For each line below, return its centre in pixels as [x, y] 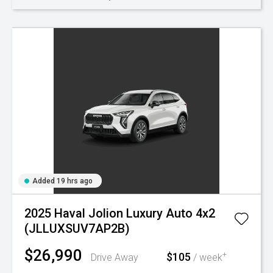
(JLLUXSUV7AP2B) [77, 229]
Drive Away [115, 257]
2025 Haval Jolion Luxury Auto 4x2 [120, 213]
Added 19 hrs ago [62, 181]
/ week [207, 257]
